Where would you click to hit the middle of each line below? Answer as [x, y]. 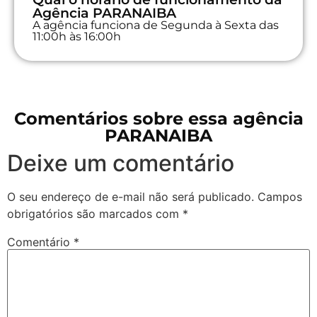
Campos [280, 196]
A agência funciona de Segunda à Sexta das [156, 25]
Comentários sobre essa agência [158, 118]
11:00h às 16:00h [77, 36]
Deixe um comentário [121, 163]
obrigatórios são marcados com [95, 213]
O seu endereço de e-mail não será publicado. [131, 196]
